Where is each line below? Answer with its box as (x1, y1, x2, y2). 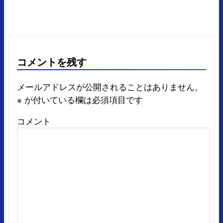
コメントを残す (17, 54, 87, 69)
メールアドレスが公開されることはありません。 (17, 80, 203, 93)
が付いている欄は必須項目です (22, 93, 143, 106)
